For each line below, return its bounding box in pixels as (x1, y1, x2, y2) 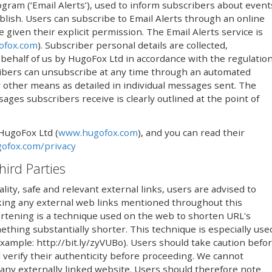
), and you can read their (138, 126, 245, 138)
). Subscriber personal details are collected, (38, 39, 228, 52)
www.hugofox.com (58, 126, 138, 138)
